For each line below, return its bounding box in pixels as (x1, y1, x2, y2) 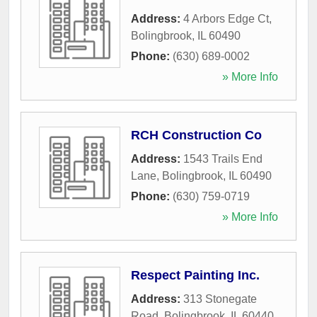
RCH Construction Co (131, 127, 262, 142)
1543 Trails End (183, 152, 263, 165)
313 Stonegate (183, 292, 257, 305)
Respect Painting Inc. (131, 267, 260, 282)
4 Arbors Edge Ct (183, 12, 269, 25)
